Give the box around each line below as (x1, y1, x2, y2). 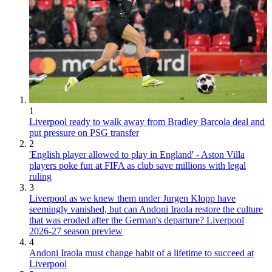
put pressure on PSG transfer (29, 127, 139, 138)
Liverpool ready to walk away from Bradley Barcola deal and (29, 117, 265, 127)
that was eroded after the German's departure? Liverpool (29, 215, 244, 226)
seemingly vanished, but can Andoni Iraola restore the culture (29, 204, 263, 215)
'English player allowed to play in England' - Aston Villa (29, 149, 245, 160)
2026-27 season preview (29, 226, 123, 237)
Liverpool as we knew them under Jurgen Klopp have (29, 193, 236, 204)
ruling (29, 171, 52, 182)
